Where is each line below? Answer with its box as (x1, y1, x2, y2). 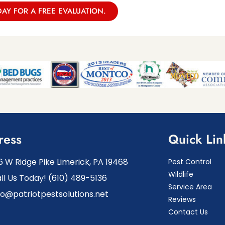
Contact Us (168, 207, 208, 217)
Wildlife (168, 169, 193, 180)
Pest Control (168, 157, 211, 167)
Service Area (168, 182, 212, 192)
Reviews (168, 194, 196, 205)
